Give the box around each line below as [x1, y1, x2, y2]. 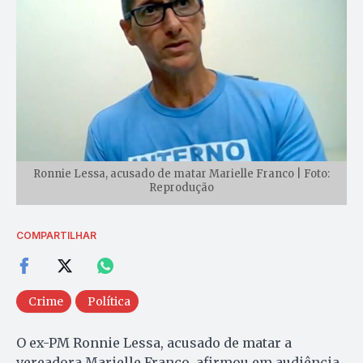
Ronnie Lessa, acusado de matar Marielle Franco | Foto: [33, 166, 330, 181]
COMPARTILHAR [16, 228, 96, 241]
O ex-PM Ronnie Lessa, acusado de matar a [16, 334, 292, 351]
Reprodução [149, 180, 214, 194]
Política [88, 293, 130, 309]
